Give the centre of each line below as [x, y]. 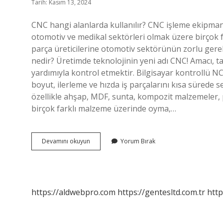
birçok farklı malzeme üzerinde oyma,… [104, 109]
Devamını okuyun [66, 141]
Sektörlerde [106, 159]
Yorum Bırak [138, 141]
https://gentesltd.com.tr [161, 192]
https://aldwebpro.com [73, 192]
